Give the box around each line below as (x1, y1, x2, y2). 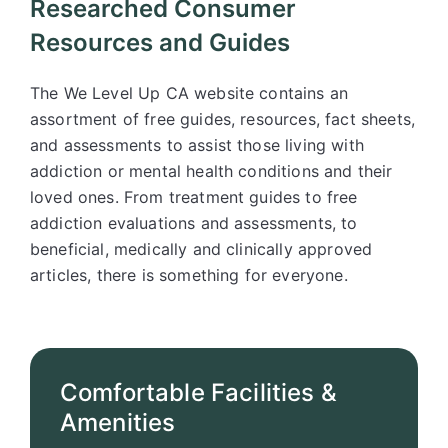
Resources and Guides (30, 28, 290, 57)
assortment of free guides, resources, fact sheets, (30, 109, 416, 129)
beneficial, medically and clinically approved (30, 239, 373, 259)
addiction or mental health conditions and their (30, 161, 393, 181)
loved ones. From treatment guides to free (30, 187, 358, 207)
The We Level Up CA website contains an (30, 83, 349, 103)
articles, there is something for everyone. (30, 265, 348, 285)
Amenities (60, 408, 176, 437)
